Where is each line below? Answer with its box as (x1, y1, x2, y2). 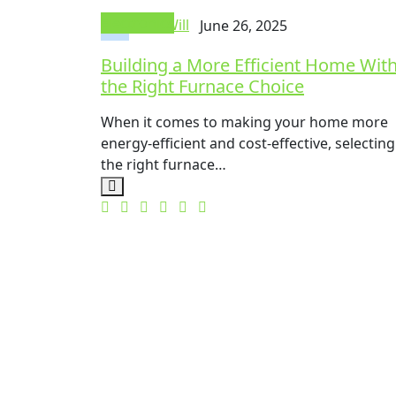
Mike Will (129, 15, 189, 35)
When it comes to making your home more (101, 112, 388, 133)
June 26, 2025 (200, 15, 287, 35)
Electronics (101, 13, 174, 34)
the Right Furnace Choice (101, 74, 304, 99)
